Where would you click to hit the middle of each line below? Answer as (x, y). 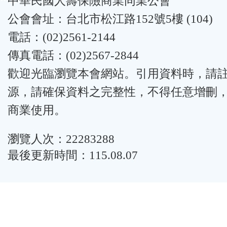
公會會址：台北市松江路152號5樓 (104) (110, 19)
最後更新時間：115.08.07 (73, 155)
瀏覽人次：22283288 (61, 139)
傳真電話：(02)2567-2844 (73, 55)
